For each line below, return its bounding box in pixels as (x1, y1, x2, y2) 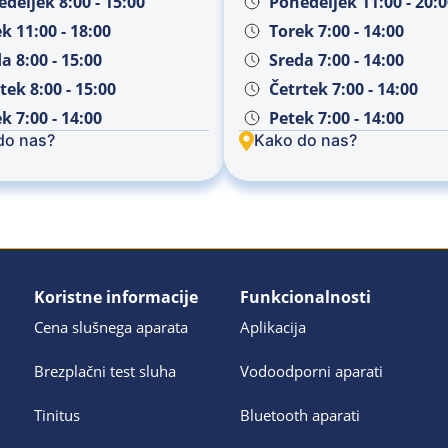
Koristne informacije (34, 286, 199, 309)
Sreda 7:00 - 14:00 (269, 48, 405, 71)
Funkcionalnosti (239, 286, 371, 309)
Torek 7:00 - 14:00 (269, 19, 405, 42)
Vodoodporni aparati (239, 361, 383, 382)
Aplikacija (239, 317, 306, 338)
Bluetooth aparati (239, 405, 360, 426)
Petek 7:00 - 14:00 (269, 106, 405, 129)
